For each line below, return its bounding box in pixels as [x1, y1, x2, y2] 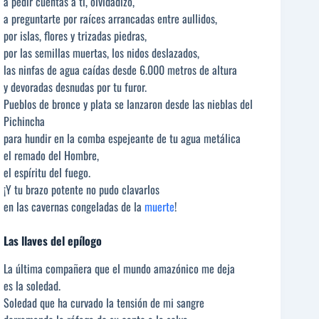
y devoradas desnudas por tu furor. [4, 78, 147, 96]
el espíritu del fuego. [4, 164, 90, 182]
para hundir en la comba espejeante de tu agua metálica [4, 130, 241, 147]
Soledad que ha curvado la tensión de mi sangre [4, 294, 204, 312]
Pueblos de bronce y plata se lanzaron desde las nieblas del [4, 95, 253, 113]
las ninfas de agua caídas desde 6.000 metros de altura [4, 61, 237, 79]
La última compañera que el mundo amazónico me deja [4, 260, 235, 278]
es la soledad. [4, 277, 61, 295]
